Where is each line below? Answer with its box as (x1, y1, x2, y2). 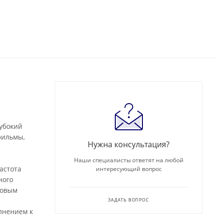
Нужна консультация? (88, 139, 170, 150)
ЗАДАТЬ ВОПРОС (108, 197, 149, 203)
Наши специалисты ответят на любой (74, 156, 184, 165)
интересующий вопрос (95, 165, 162, 173)
